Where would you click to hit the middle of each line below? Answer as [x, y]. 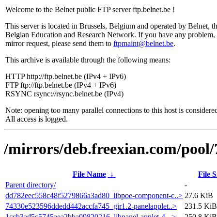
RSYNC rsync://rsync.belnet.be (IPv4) [64, 94]
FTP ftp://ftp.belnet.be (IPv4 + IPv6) [61, 85]
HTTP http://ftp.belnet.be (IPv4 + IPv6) [66, 76]
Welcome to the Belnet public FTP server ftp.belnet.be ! [90, 9]
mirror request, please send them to [59, 43]
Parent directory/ [31, 185]
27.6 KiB [199, 195]
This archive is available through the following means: [88, 60]
